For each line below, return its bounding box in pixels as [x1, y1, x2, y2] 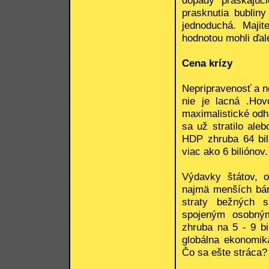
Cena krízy [182, 57, 232, 70]
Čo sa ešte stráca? [182, 246, 267, 259]
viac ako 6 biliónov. [182, 145, 268, 158]
